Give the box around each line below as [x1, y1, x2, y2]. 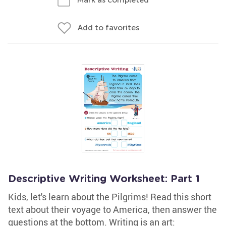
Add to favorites [78, 23, 139, 32]
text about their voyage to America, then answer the [8, 203, 217, 215]
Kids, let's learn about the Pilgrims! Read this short [8, 191, 211, 203]
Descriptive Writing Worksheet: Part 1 [8, 174, 200, 184]
